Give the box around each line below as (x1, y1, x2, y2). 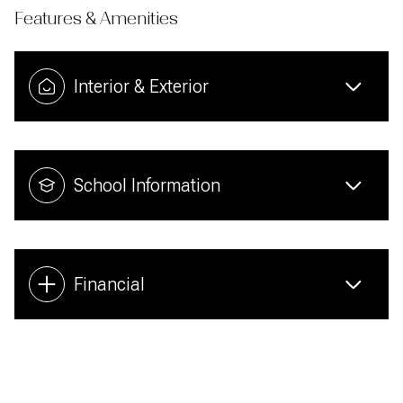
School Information (74, 174, 220, 196)
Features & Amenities (14, 6, 178, 29)
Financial (74, 273, 145, 295)
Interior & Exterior (74, 75, 209, 97)
